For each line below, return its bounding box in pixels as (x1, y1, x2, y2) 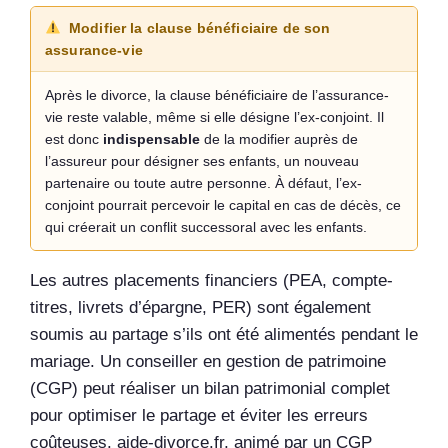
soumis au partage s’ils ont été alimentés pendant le (30, 325, 418, 345)
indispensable (103, 131, 200, 148)
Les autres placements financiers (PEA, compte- (30, 271, 393, 291)
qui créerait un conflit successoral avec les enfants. (45, 219, 367, 236)
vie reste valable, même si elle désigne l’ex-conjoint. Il (45, 109, 384, 126)
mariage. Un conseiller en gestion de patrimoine (30, 352, 386, 372)
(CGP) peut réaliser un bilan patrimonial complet (30, 379, 390, 399)
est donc (45, 131, 103, 148)
